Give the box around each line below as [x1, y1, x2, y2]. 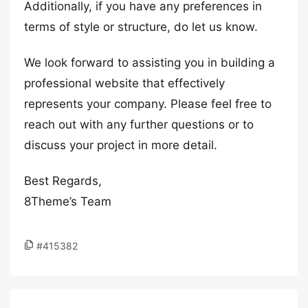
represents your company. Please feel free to [24, 97, 272, 111]
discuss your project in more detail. [24, 138, 217, 152]
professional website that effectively [24, 76, 225, 90]
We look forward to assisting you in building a [24, 56, 275, 69]
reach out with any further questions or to [24, 118, 254, 131]
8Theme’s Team [24, 195, 111, 208]
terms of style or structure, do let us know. [24, 20, 258, 34]
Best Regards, [24, 174, 102, 188]
